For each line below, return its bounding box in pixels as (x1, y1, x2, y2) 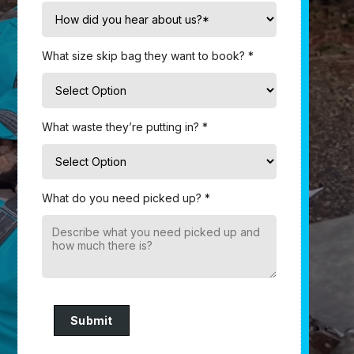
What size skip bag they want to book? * (41, 48, 254, 62)
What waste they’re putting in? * (41, 119, 208, 134)
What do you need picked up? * (41, 190, 210, 205)
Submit (70, 313, 113, 327)
